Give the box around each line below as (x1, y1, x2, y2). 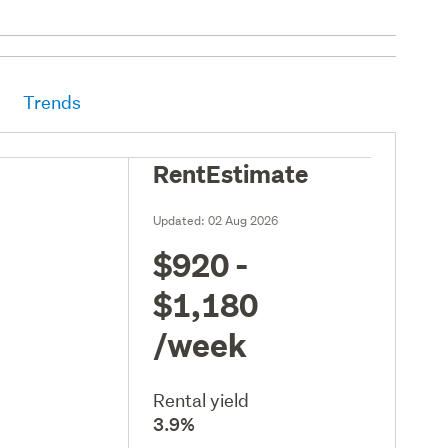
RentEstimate (153, 156, 309, 189)
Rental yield (153, 388, 250, 412)
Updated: (153, 211, 209, 229)
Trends (23, 90, 82, 114)
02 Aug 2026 (208, 211, 279, 229)
